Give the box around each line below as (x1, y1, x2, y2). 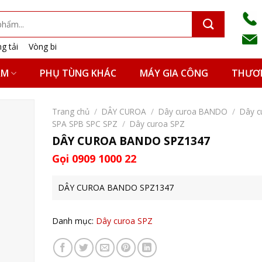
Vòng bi (29, 40, 57, 52)
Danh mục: (52, 215, 96, 227)
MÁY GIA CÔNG (140, 67, 209, 80)
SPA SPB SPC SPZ (52, 118, 118, 129)
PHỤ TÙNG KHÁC (40, 67, 117, 80)
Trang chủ (52, 106, 89, 117)
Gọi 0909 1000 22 (52, 151, 136, 166)
